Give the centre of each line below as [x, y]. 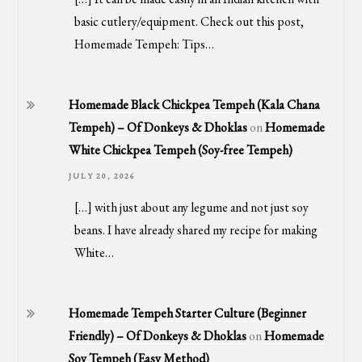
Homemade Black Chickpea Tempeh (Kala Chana [195, 104]
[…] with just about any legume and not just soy [191, 208]
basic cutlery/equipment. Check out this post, [189, 21]
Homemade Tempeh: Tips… [144, 44]
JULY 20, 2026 [103, 175]
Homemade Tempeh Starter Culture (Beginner [188, 314]
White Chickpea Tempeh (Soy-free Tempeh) [181, 149]
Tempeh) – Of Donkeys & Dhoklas [158, 127]
